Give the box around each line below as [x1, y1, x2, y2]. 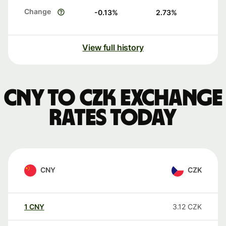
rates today [49, 106, 177, 130]
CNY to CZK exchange [4, 87, 222, 110]
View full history [82, 42, 144, 53]
